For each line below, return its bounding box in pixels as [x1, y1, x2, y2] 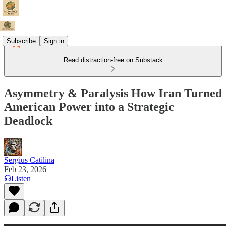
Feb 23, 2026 [4, 164, 46, 174]
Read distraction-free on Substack [63, 56, 163, 64]
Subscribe [7, 37, 36, 45]
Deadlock [4, 114, 52, 127]
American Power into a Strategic [4, 100, 174, 114]
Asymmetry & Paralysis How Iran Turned [4, 86, 222, 100]
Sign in [44, 37, 64, 45]
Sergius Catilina [4, 155, 54, 164]
